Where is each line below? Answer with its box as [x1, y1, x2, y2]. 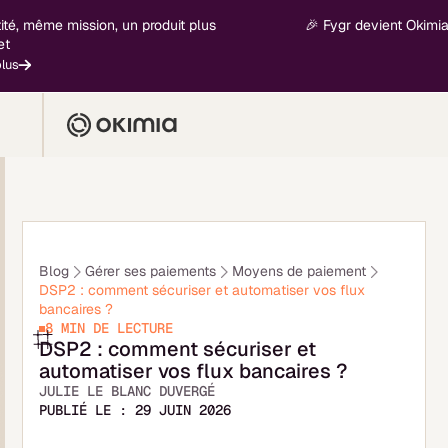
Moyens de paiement [232, 262, 367, 280]
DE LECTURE [85, 319, 174, 337]
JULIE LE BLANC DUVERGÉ [39, 382, 216, 400]
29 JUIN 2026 [135, 401, 232, 419]
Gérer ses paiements [85, 262, 217, 280]
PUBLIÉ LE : [39, 401, 136, 419]
